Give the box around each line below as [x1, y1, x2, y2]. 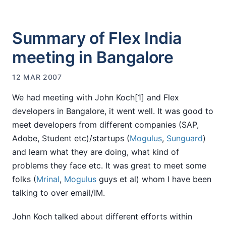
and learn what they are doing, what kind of [12, 146, 179, 157]
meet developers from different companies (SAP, [12, 119, 199, 130]
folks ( [12, 174, 36, 184]
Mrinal [36, 174, 60, 184]
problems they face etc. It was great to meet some [12, 160, 206, 171]
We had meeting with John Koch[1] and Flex [12, 92, 179, 102]
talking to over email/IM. [12, 187, 105, 198]
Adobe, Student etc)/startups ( [12, 133, 130, 143]
